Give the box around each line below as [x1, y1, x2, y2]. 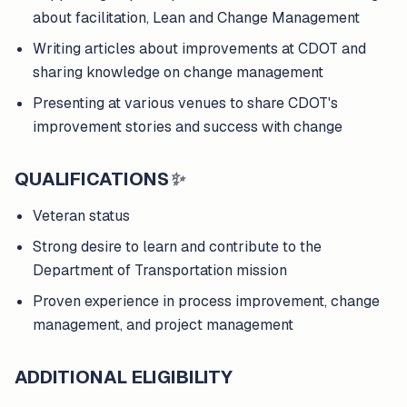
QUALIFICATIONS [15, 167, 169, 191]
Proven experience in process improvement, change [33, 292, 380, 311]
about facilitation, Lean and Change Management [33, 8, 360, 27]
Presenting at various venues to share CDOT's [33, 94, 338, 113]
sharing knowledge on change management [33, 63, 323, 82]
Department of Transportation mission [33, 261, 287, 280]
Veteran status [33, 206, 130, 225]
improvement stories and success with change [33, 117, 342, 136]
